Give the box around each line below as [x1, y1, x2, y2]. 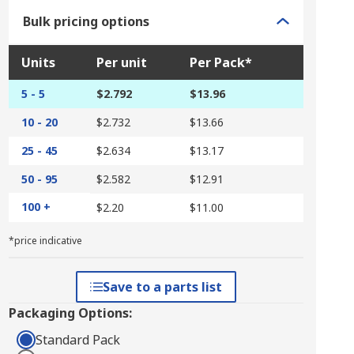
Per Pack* [189, 54, 252, 71]
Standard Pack [35, 331, 120, 348]
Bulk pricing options [22, 13, 149, 30]
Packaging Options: [8, 304, 132, 322]
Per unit [96, 54, 147, 71]
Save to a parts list [102, 278, 222, 296]
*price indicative [8, 234, 82, 247]
